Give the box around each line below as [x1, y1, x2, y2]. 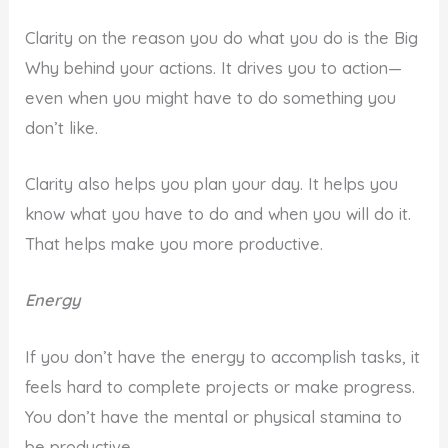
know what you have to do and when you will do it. [25, 204, 412, 225]
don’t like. [25, 117, 99, 138]
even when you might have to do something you [25, 87, 397, 108]
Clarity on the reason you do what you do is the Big [25, 27, 419, 48]
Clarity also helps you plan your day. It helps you [25, 174, 399, 195]
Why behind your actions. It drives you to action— [25, 57, 403, 78]
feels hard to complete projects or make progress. [25, 376, 416, 397]
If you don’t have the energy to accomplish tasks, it [25, 346, 421, 367]
